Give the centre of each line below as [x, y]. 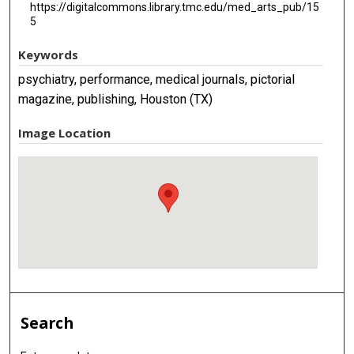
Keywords [49, 55]
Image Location [65, 133]
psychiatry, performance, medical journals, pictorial [157, 80]
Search [47, 323]
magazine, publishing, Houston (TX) [116, 100]
